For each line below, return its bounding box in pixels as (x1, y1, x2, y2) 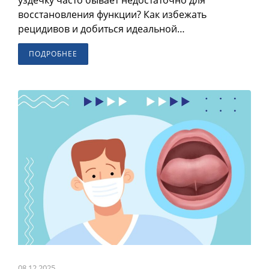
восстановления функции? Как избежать (18, 7, 207, 21)
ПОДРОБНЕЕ (29, 48, 77, 59)
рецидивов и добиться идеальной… (18, 22, 185, 35)
